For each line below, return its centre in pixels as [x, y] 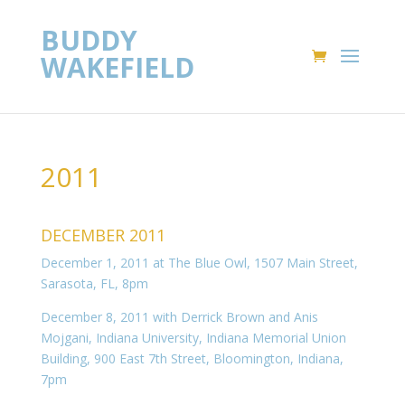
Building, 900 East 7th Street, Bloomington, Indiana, [192, 358]
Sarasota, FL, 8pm [94, 283]
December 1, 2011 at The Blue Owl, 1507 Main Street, [199, 263]
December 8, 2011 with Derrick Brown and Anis [179, 317]
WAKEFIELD [117, 67]
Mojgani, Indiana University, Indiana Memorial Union [193, 338]
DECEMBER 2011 [103, 235]
